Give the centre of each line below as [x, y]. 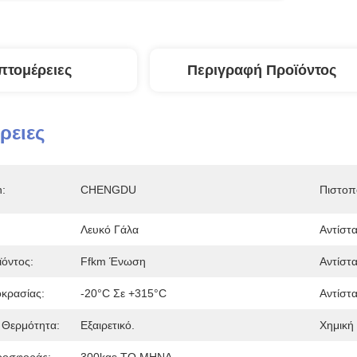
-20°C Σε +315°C [124, 293]
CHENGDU [108, 190]
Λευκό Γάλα [110, 229]
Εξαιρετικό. [108, 325]
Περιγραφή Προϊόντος [261, 70]
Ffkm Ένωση [113, 261]
